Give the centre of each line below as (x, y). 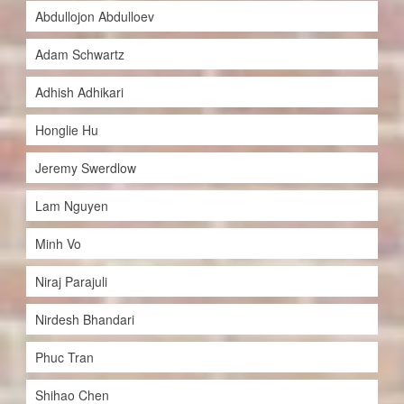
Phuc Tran (64, 358)
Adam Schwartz (79, 55)
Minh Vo (58, 244)
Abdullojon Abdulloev (94, 17)
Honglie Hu (66, 130)
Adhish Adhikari (79, 92)
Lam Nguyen (71, 206)
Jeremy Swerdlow (85, 168)
